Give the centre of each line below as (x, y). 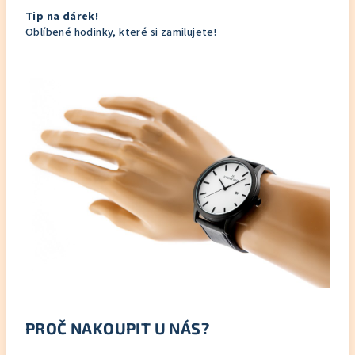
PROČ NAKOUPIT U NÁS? (117, 328)
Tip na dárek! (62, 17)
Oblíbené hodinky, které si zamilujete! (121, 32)
